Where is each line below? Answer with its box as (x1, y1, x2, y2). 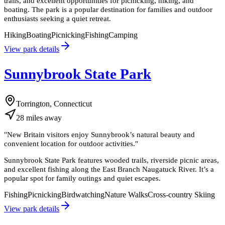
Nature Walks (104, 190, 148, 199)
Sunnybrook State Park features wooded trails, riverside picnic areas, (4, 156, 219, 164)
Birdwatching (61, 190, 104, 199)
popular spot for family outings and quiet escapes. (4, 174, 161, 182)
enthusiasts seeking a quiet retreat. (4, 14, 111, 23)
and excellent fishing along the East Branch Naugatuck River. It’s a (4, 165, 214, 173)
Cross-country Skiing (148, 190, 215, 199)
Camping (108, 30, 138, 39)
